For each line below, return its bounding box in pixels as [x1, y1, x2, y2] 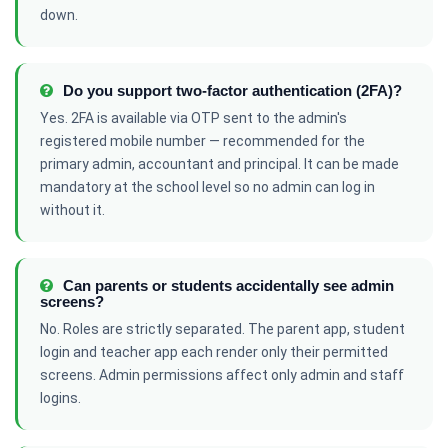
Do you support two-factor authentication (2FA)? [59, 82, 402, 99]
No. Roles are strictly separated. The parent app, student [40, 321, 405, 337]
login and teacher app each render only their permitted [40, 344, 388, 360]
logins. [40, 390, 81, 406]
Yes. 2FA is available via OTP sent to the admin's [40, 110, 347, 126]
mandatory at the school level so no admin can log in [40, 179, 375, 195]
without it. [40, 202, 105, 218]
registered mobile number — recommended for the [40, 133, 365, 149]
